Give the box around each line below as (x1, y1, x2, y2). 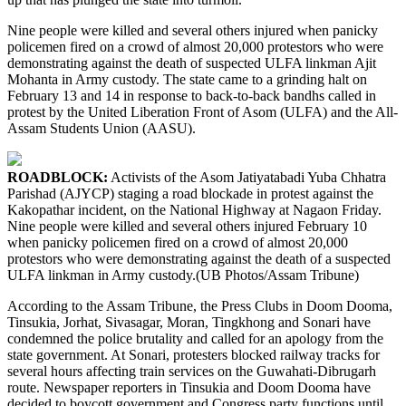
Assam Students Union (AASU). (7, 120, 196, 136)
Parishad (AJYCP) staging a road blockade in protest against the (7, 185, 373, 201)
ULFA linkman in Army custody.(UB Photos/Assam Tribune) (7, 266, 359, 283)
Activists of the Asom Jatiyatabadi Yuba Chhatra (108, 169, 386, 185)
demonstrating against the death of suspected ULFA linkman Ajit (7, 54, 376, 71)
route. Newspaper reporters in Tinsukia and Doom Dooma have (7, 379, 371, 395)
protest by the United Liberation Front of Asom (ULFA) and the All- (7, 103, 398, 120)
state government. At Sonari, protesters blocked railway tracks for (7, 346, 380, 362)
